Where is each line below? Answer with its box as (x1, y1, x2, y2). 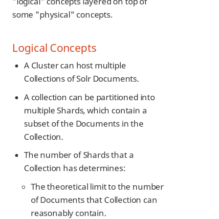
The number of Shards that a (24, 149, 134, 161)
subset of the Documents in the (24, 117, 144, 129)
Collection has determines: (24, 162, 126, 174)
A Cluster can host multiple (24, 60, 126, 71)
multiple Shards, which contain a (24, 104, 147, 116)
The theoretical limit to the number (31, 181, 164, 192)
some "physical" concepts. (12, 8, 113, 20)
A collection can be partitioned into (24, 91, 155, 103)
